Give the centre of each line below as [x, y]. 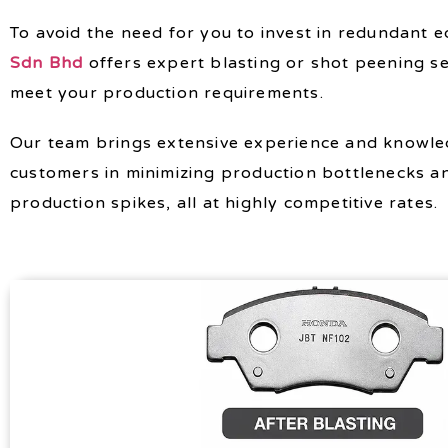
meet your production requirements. [167, 92]
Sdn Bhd [47, 62]
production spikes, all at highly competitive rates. [224, 202]
